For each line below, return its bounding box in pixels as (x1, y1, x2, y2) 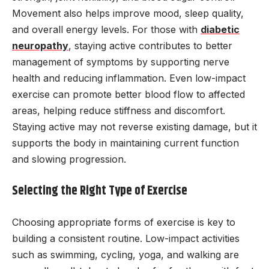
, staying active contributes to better (68, 40, 232, 52)
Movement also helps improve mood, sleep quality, (12, 7, 244, 20)
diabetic (201, 23, 240, 36)
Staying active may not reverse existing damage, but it (12, 121, 257, 133)
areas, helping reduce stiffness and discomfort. (12, 104, 225, 117)
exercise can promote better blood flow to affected (12, 88, 245, 101)
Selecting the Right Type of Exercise (12, 181, 187, 201)
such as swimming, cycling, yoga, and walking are (12, 249, 239, 261)
